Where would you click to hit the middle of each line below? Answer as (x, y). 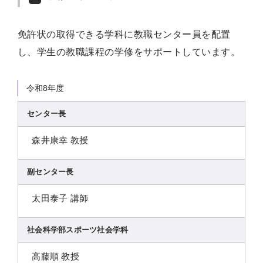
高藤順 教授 (56, 256)
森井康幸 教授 (60, 140)
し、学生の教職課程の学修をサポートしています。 (129, 52)
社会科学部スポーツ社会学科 (78, 230)
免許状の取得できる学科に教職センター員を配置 (124, 34)
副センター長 (50, 171)
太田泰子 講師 (60, 198)
